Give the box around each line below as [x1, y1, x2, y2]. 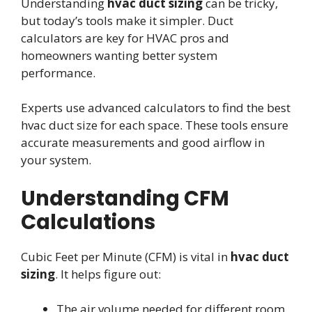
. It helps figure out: [55, 265, 161, 282]
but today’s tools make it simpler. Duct [21, 12, 233, 29]
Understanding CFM [21, 184, 229, 212]
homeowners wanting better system [21, 47, 217, 63]
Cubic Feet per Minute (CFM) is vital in [21, 248, 231, 265]
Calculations [21, 208, 155, 236]
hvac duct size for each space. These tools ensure [21, 117, 288, 134]
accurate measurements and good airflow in [21, 134, 265, 151]
